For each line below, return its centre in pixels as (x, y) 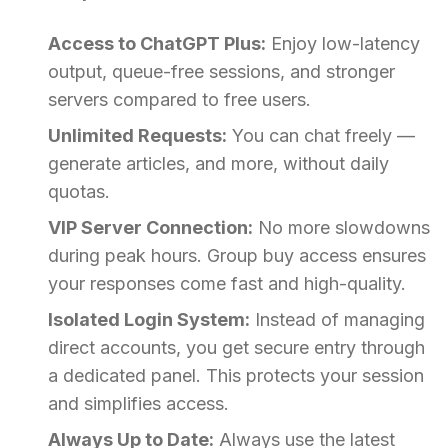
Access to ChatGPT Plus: (157, 43)
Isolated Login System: (149, 319)
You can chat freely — (321, 135)
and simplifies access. (138, 403)
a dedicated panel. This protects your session (236, 375)
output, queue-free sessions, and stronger (221, 71)
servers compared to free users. (179, 99)
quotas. (79, 191)
